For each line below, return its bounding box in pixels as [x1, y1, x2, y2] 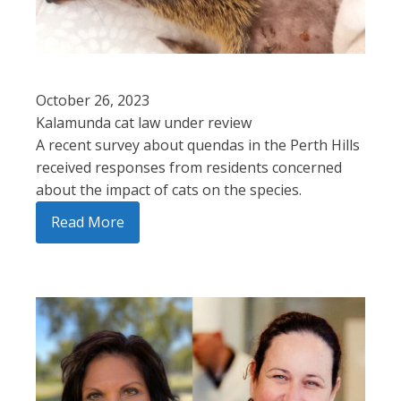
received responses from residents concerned [36, 157, 342, 177]
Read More [51, 211, 124, 232]
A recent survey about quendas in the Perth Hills [36, 134, 360, 155]
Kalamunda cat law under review [36, 112, 252, 132]
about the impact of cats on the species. [36, 179, 302, 200]
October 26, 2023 [36, 90, 149, 110]
